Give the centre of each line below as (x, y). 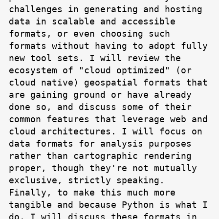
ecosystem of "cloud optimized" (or (100, 70)
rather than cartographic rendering (100, 156)
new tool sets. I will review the (95, 58)
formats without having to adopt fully (108, 46)
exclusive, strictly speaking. (87, 180)
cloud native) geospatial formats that (108, 83)
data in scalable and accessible (92, 22)
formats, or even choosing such (89, 34)
